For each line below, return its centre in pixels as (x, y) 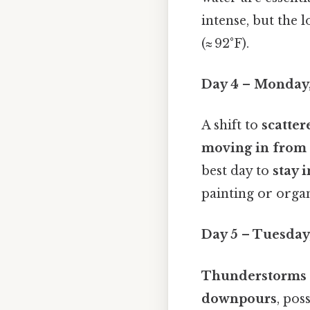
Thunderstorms (254, 276)
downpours (239, 299)
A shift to (231, 126)
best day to (237, 171)
